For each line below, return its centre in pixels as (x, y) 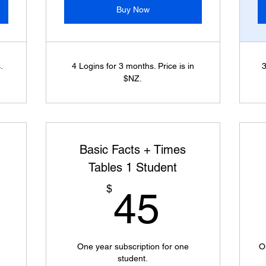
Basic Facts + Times (133, 150)
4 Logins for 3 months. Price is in (133, 66)
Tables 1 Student (133, 167)
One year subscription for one (133, 246)
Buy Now (133, 9)
